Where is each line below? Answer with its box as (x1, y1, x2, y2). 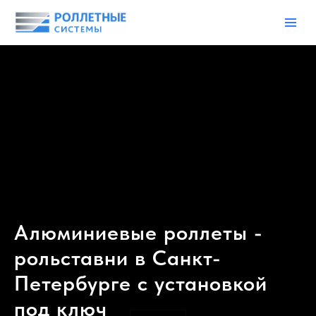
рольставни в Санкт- (14, 245, 221, 270)
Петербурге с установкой (14, 270, 267, 296)
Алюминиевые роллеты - (14, 219, 263, 245)
